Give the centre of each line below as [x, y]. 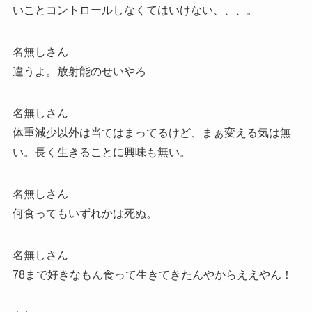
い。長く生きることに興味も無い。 [101, 152]
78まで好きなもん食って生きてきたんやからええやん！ [152, 274]
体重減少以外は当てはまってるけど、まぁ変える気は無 [151, 132]
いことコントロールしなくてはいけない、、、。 [135, 10]
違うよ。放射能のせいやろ [79, 71]
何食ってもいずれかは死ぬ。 [85, 213]
